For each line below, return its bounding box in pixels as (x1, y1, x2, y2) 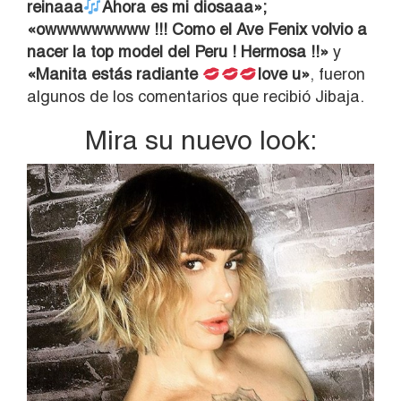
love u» (257, 64, 310, 83)
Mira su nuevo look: (84, 124, 317, 156)
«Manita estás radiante (27, 64, 202, 83)
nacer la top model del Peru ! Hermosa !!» (27, 41, 328, 61)
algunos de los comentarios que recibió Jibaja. (27, 86, 364, 106)
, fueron (309, 64, 365, 83)
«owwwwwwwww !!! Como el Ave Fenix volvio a (27, 19, 367, 38)
